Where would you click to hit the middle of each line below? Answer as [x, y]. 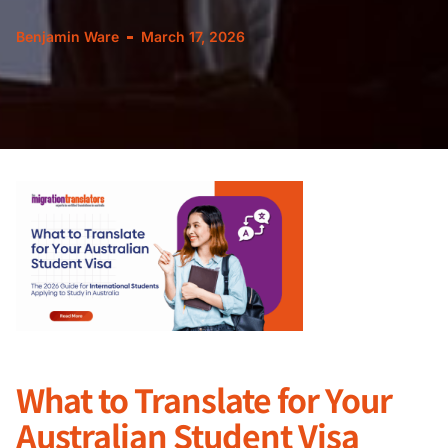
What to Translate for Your [204, 398]
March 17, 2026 [193, 36]
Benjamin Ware [67, 36]
